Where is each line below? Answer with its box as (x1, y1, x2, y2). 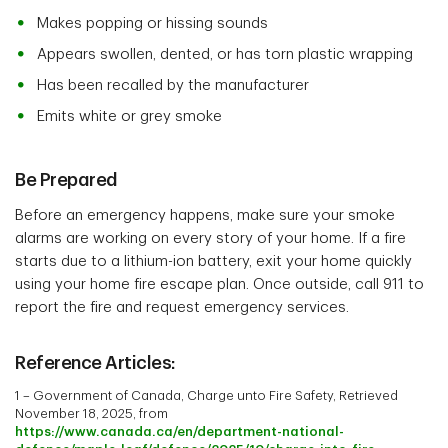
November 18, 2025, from (15, 407, 168, 421)
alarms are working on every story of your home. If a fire (15, 231, 406, 247)
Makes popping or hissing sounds (37, 16, 268, 32)
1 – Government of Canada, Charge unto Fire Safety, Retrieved (15, 389, 398, 403)
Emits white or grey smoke (37, 109, 222, 125)
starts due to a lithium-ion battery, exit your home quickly (15, 254, 412, 270)
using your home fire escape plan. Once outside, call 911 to (15, 277, 424, 293)
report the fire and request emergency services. (15, 300, 349, 316)
